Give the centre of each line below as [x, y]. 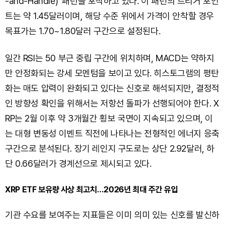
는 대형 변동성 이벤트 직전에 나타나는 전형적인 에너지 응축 [112, 134]
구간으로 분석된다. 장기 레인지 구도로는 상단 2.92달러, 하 [110, 149]
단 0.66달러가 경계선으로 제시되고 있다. [78, 164]
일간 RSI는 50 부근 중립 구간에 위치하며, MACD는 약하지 [110, 58]
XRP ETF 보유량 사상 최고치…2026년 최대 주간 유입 [91, 190]
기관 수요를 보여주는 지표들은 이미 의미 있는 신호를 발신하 [112, 215]
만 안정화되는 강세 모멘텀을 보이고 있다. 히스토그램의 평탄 [112, 73]
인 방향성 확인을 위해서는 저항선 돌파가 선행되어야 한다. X [112, 103]
